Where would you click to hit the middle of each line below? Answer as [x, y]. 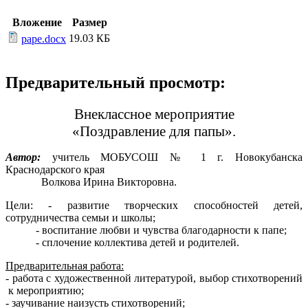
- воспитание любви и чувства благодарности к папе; [146, 230]
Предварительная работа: [65, 266]
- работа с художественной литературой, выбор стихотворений [154, 278]
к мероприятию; [45, 291]
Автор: [23, 157]
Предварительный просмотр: [115, 83]
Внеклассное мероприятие [154, 114]
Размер [89, 23]
